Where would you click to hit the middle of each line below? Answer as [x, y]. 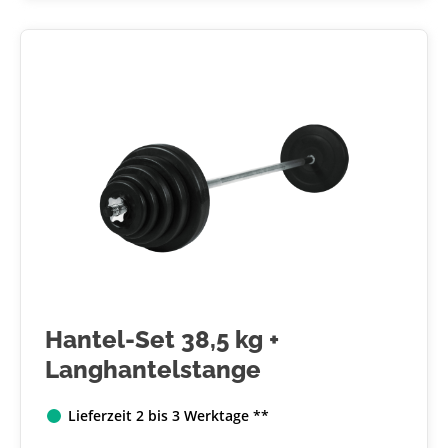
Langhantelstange [153, 370]
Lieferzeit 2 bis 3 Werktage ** [168, 416]
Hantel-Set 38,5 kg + [162, 340]
